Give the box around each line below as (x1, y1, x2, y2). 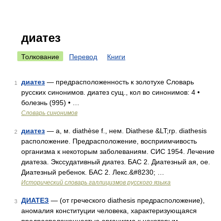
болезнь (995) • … (21, 99, 79, 107)
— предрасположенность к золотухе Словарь (45, 78, 194, 86)
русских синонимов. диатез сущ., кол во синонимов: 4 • (21, 88, 200, 96)
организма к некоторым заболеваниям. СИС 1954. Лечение (21, 147, 215, 155)
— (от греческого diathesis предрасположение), (49, 196, 205, 204)
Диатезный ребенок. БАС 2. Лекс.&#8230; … (21, 168, 164, 176)
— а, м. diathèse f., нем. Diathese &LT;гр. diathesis (45, 127, 207, 135)
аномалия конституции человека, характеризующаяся (21, 207, 197, 215)
